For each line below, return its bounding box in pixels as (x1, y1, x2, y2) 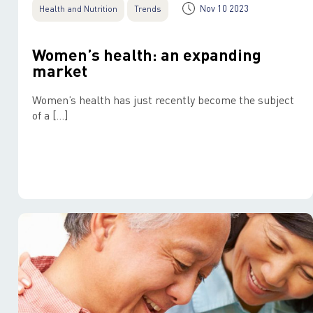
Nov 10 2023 (200, 2, 249, 14)
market (32, 60, 87, 80)
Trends (134, 3, 161, 14)
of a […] (32, 108, 68, 122)
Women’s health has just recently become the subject (32, 92, 294, 107)
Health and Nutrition (39, 3, 117, 14)
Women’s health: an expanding (32, 44, 261, 64)
